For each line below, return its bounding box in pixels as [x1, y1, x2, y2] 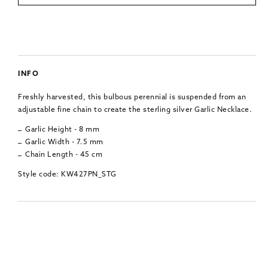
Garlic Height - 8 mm [25, 126, 99, 133]
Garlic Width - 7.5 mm [25, 138, 103, 146]
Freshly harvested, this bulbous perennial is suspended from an [18, 93, 246, 101]
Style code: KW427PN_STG [18, 170, 117, 178]
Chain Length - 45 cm [25, 151, 102, 159]
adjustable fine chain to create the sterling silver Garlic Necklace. [18, 106, 252, 114]
